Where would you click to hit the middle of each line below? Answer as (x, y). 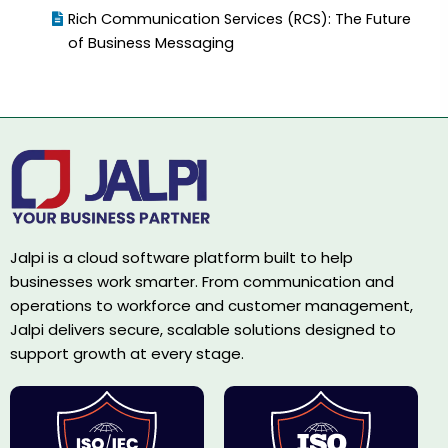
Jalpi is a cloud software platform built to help (181, 257)
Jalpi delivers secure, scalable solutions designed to (203, 329)
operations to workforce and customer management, (211, 305)
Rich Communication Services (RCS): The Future (240, 18)
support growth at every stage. (127, 353)
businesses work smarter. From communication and (202, 281)
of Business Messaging (151, 42)
